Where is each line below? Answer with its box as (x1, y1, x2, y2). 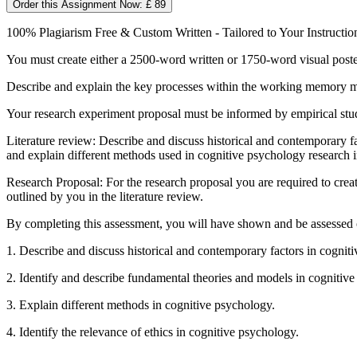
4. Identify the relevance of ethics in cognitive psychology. (6, 324, 299, 339)
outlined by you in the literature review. (6, 189, 203, 203)
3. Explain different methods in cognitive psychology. (6, 297, 275, 312)
